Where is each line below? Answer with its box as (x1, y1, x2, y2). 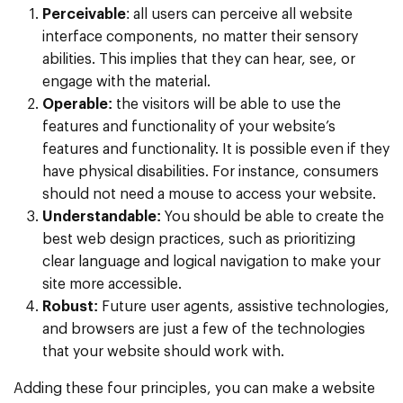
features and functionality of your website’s (42, 119, 336, 134)
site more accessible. (42, 276, 182, 291)
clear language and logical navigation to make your (42, 254, 381, 269)
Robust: (42, 299, 98, 314)
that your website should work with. (42, 344, 284, 359)
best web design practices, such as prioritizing (42, 231, 355, 246)
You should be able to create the (165, 209, 384, 224)
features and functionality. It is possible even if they (42, 141, 390, 157)
